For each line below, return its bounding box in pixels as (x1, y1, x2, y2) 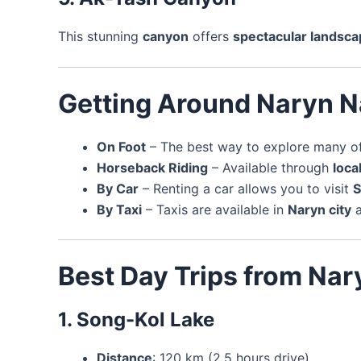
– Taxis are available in (142, 201, 288, 218)
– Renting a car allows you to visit (139, 180, 353, 197)
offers (189, 27, 233, 44)
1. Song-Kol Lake (58, 308, 214, 332)
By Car (97, 180, 139, 197)
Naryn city (288, 201, 351, 218)
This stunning (58, 27, 143, 44)
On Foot (97, 139, 146, 156)
